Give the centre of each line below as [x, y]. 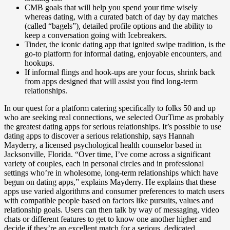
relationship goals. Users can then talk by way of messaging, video [112, 210]
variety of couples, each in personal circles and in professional [104, 164]
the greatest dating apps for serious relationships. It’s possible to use [113, 127]
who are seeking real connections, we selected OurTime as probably [114, 117]
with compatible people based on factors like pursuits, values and [109, 200]
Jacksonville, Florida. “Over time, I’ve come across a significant [107, 154]
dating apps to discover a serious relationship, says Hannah [99, 136]
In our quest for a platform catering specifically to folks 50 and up [110, 108]
